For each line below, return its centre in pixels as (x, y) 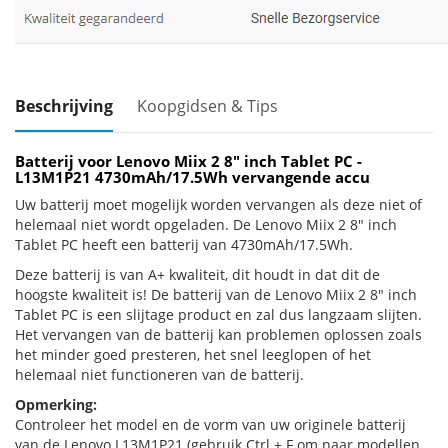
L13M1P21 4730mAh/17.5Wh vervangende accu (192, 177)
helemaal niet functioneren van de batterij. (159, 374)
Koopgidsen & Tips (207, 106)
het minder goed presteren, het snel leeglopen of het (193, 354)
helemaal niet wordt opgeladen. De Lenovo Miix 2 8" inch (206, 224)
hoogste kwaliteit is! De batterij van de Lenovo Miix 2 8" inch (216, 294)
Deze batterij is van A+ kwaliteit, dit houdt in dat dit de (197, 274)
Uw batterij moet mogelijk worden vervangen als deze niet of (218, 204)
